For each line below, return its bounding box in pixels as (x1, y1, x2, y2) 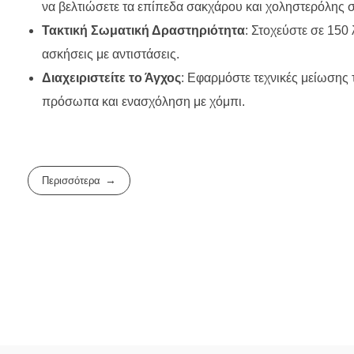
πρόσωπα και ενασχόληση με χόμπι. (41, 95, 245, 109)
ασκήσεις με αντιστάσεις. (41, 47, 179, 62)
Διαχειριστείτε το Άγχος (41, 71, 181, 85)
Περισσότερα (42, 175, 101, 187)
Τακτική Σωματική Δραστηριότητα (41, 24, 245, 38)
